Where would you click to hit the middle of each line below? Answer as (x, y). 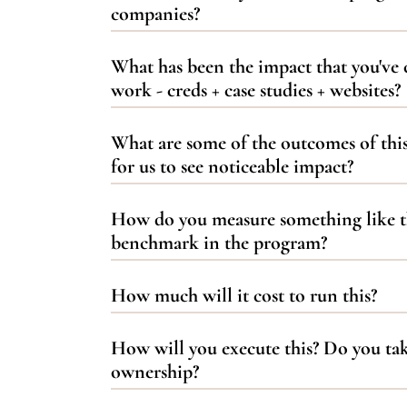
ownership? (155, 371)
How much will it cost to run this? (244, 295)
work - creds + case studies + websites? (256, 89)
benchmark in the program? (219, 242)
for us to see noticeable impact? (232, 166)
